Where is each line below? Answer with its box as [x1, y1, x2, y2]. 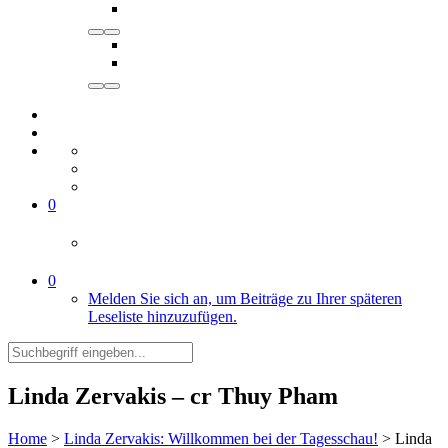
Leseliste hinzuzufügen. [88, 308, 237, 326]
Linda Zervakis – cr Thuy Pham [8, 382, 338, 409]
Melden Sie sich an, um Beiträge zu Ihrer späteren [88, 290, 402, 308]
